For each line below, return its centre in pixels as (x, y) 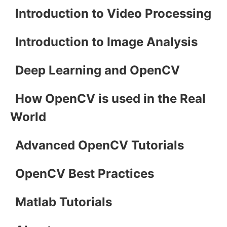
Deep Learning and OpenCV (98, 70)
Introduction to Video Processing (113, 13)
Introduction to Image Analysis (106, 42)
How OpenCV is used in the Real (110, 98)
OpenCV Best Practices (85, 173)
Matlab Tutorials (64, 202)
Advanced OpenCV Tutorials (100, 145)
